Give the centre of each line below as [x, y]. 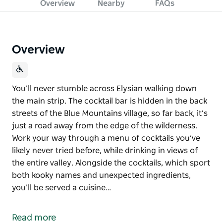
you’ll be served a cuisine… [61, 188]
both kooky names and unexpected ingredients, [101, 175]
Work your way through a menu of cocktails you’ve [106, 138]
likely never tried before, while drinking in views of [105, 150]
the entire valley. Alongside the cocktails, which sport [111, 163]
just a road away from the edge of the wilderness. [105, 126]
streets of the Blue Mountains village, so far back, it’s [110, 113]
